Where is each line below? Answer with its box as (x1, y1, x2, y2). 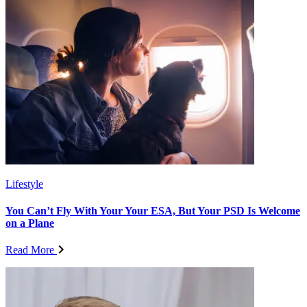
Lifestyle (5, 177, 43, 190)
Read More (5, 244, 54, 256)
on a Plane (5, 217, 54, 229)
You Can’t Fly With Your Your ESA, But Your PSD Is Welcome (5, 204, 300, 217)
